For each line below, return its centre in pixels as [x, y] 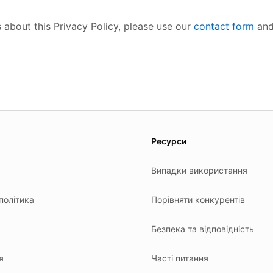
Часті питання [180, 258]
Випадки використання [199, 170]
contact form [224, 26]
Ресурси [169, 141]
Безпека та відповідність [203, 229]
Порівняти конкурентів [198, 200]
